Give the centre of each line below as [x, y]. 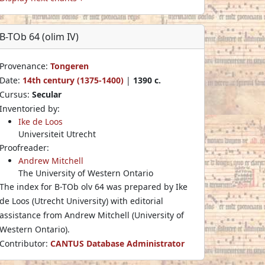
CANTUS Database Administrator [117, 243]
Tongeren [70, 66]
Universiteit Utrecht [57, 134]
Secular [47, 94]
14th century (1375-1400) [73, 80]
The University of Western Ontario [86, 173]
